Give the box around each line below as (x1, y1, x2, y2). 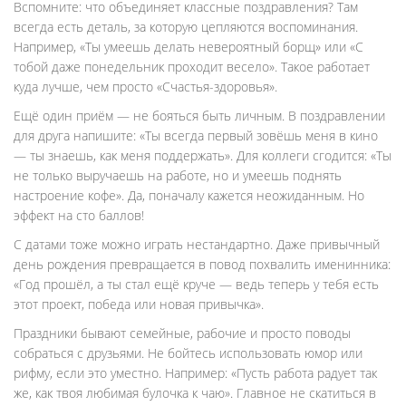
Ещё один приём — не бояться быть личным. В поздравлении (14, 107, 385, 124)
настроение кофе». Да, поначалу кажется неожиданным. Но (14, 187, 364, 204)
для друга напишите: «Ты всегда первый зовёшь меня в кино (14, 127, 378, 144)
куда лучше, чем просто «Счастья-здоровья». (14, 78, 277, 95)
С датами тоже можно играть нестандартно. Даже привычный (14, 236, 380, 253)
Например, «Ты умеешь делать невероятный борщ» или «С (14, 38, 363, 55)
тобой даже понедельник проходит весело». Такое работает (14, 58, 370, 75)
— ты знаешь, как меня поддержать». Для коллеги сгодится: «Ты (14, 147, 391, 164)
